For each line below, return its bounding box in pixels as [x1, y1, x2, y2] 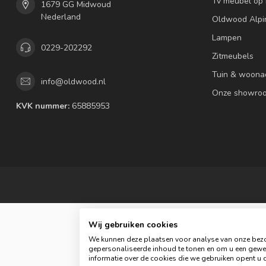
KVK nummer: [16, 100, 69, 112]
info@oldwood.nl [41, 75, 106, 87]
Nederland [41, 11, 81, 23]
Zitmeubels [212, 50, 254, 62]
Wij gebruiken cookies [88, 219, 178, 230]
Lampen [212, 32, 242, 43]
